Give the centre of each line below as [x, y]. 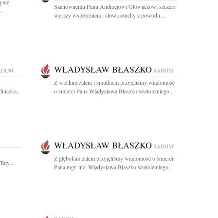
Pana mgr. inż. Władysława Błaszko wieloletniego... [113, 167]
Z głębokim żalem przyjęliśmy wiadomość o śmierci [114, 158]
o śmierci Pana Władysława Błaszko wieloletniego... [114, 91]
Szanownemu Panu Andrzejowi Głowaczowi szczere [115, 6]
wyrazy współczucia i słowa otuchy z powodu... [109, 15]
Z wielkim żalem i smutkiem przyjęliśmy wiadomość [114, 82]
